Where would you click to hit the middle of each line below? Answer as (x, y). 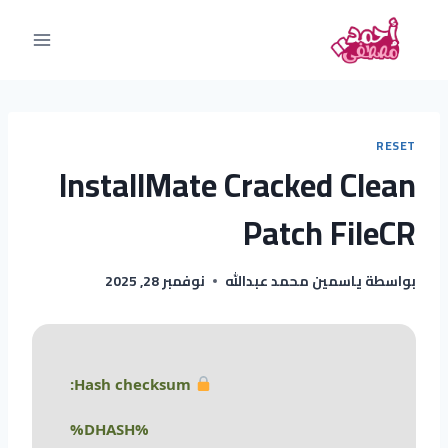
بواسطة (390, 280)
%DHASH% (142, 428)
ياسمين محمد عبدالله (293, 280)
